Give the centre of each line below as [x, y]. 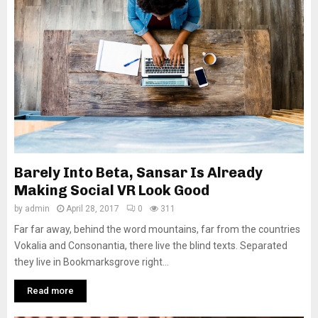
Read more [50, 291]
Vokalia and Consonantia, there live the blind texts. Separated [151, 246]
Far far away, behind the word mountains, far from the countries [157, 230]
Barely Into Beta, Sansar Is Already [138, 173]
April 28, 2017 [93, 209]
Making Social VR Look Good [112, 191]
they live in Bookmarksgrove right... [92, 262]
